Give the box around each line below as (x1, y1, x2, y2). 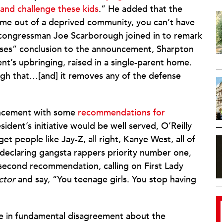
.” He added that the (99, 3, 182, 15)
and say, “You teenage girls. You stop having (15, 173, 196, 186)
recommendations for (78, 107, 165, 119)
